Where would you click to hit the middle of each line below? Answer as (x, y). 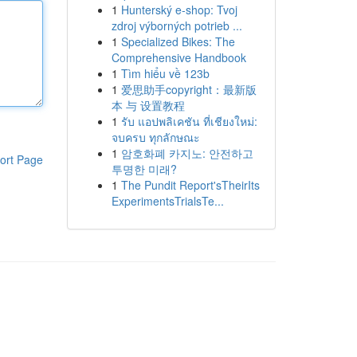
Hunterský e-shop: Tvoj (179, 10)
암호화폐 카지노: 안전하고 (187, 153)
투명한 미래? (144, 169)
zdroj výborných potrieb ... (177, 25)
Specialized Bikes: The (178, 41)
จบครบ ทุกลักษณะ (155, 137)
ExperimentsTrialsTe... (167, 201)
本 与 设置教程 (148, 105)
